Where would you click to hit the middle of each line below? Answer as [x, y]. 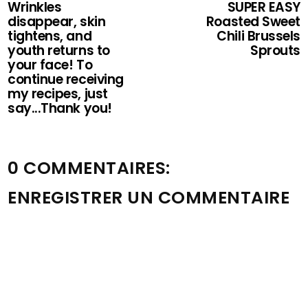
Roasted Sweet [253, 21]
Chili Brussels [258, 36]
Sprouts [275, 50]
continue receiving [66, 79]
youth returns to [59, 50]
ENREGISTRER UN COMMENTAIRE [149, 197]
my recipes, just [58, 93]
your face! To [50, 65]
